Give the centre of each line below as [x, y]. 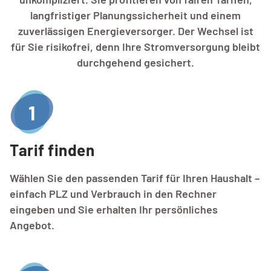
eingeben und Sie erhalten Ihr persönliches [114, 209]
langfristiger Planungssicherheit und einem [135, 15]
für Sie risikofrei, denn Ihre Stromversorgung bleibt [135, 46]
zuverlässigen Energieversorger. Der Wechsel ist [135, 31]
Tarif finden [52, 149]
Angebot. [32, 225]
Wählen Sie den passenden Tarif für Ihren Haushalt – [135, 178]
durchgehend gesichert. [135, 62]
